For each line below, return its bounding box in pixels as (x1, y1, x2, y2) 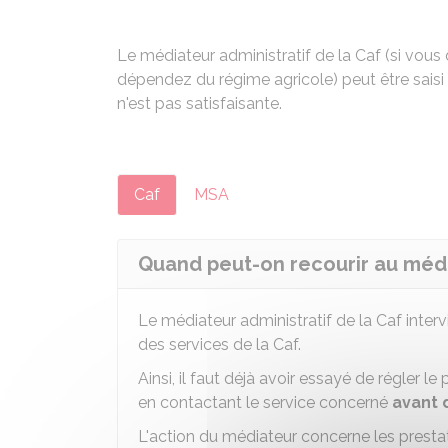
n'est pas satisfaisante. (117, 94, 282, 113)
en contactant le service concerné (138, 393, 392, 412)
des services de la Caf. (138, 335, 301, 354)
